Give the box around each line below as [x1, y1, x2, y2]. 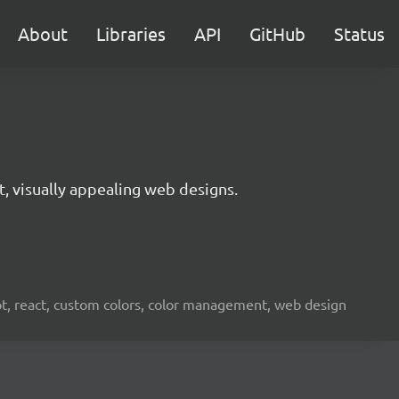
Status [334, 22, 385, 45]
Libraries [96, 22, 166, 45]
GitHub [249, 22, 305, 45]
